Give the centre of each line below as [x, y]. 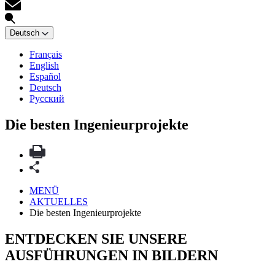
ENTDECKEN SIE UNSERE [96, 239]
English [44, 65]
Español [45, 76]
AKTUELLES [59, 202]
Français [46, 54]
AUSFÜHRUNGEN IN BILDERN [111, 256]
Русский [47, 98]
